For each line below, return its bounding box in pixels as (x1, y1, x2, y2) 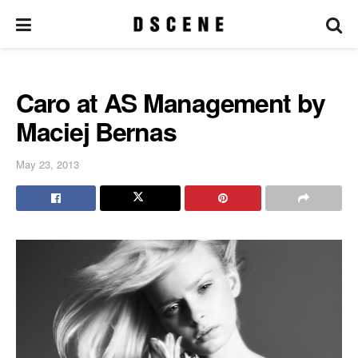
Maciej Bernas (16, 113, 177, 149)
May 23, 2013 (16, 156, 79, 172)
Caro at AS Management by (16, 84, 325, 121)
